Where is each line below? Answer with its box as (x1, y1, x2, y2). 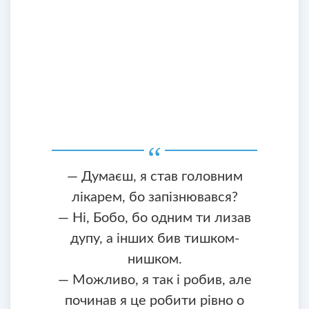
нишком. (127, 252, 182, 267)
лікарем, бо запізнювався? (71, 190, 238, 205)
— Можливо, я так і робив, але (57, 273, 252, 288)
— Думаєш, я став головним (66, 170, 243, 184)
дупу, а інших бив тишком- (70, 232, 239, 246)
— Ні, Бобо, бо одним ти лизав (58, 211, 251, 226)
